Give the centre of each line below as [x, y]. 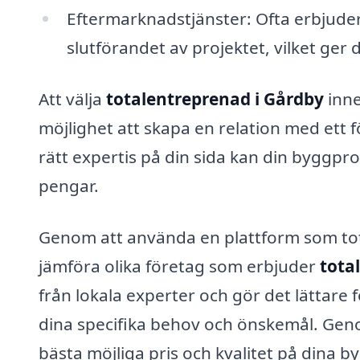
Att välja [72, 99]
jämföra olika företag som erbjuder [179, 266]
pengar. [69, 186]
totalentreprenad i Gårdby [215, 99]
